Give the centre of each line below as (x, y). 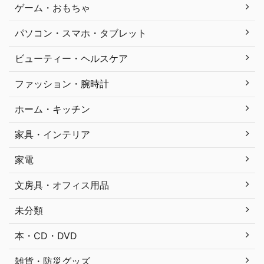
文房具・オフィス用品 (62, 185)
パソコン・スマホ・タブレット (81, 33)
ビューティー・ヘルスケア (71, 58)
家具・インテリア (52, 134)
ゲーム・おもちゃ (52, 7)
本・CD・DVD (46, 235)
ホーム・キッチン (52, 109)
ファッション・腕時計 (62, 83)
